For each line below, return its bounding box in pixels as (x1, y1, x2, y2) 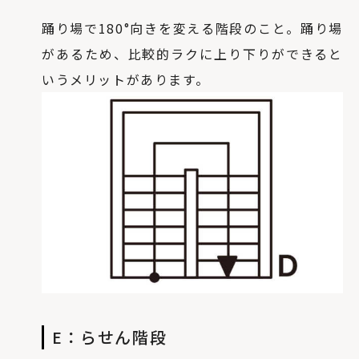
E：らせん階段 (52, 325, 167, 349)
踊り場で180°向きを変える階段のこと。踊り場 (42, 18, 343, 38)
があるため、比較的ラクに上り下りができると (42, 43, 343, 63)
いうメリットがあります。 (42, 69, 210, 89)
